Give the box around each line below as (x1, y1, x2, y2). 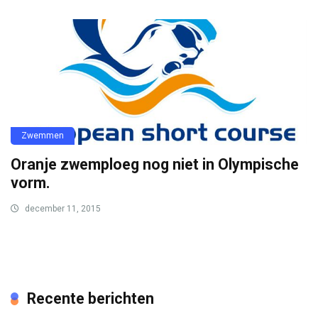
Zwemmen (21, 131, 64, 141)
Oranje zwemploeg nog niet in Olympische (11, 155, 299, 174)
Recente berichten (27, 290, 154, 308)
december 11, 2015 (23, 204, 101, 214)
